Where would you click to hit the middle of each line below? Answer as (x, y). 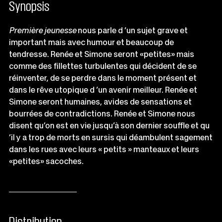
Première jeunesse (43, 30)
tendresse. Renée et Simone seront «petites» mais (102, 54)
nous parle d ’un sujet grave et (132, 30)
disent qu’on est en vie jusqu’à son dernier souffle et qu (109, 125)
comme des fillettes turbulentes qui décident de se (103, 66)
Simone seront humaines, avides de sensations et (100, 101)
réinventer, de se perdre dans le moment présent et (103, 78)
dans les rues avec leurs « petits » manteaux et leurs (104, 149)
